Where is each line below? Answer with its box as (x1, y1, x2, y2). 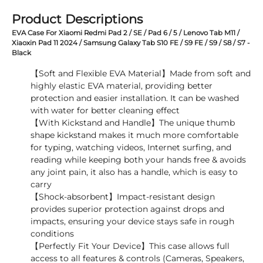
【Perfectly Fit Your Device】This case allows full (31, 241, 230, 251)
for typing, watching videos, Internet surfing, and (31, 142, 231, 153)
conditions (31, 228, 74, 239)
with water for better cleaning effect (31, 105, 180, 116)
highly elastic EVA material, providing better (31, 80, 213, 91)
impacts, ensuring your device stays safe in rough (31, 216, 234, 227)
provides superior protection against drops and (31, 204, 224, 214)
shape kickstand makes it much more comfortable (31, 130, 238, 140)
